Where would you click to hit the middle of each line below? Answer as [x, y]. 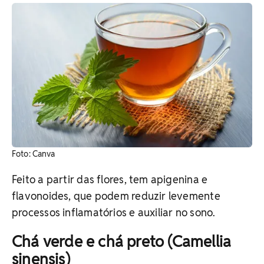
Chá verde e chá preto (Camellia [122, 241]
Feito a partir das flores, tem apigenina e [110, 179]
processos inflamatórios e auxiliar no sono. [114, 212]
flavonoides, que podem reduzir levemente [116, 196]
